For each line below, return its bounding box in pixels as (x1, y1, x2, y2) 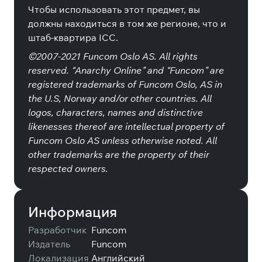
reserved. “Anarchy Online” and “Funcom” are (28, 64, 224, 76)
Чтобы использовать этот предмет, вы (28, 4, 200, 15)
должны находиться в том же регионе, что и (28, 18, 226, 29)
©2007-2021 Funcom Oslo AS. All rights (28, 50, 198, 62)
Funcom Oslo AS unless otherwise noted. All (28, 135, 217, 146)
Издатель (28, 238, 70, 250)
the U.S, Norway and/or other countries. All (28, 92, 212, 104)
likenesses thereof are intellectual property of (28, 120, 225, 132)
